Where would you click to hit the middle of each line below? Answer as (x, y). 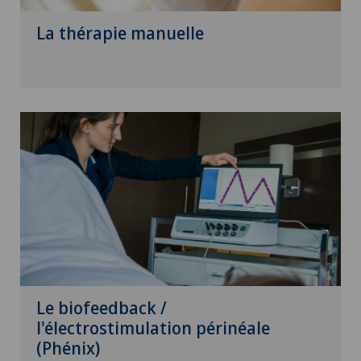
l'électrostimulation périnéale (153, 328)
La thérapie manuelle (120, 33)
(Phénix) (68, 348)
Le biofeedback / (102, 307)
